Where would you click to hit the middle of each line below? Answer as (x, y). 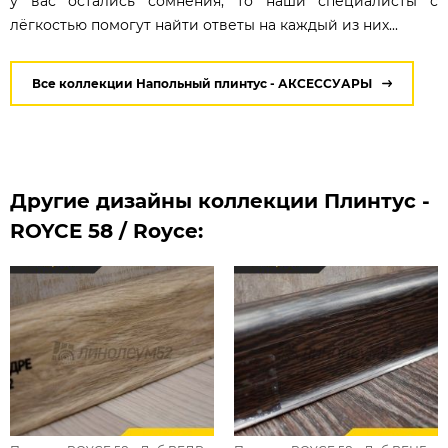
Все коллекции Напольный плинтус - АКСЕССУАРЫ (202, 84)
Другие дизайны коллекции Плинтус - (220, 201)
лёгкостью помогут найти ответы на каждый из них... (204, 25)
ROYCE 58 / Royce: (106, 231)
